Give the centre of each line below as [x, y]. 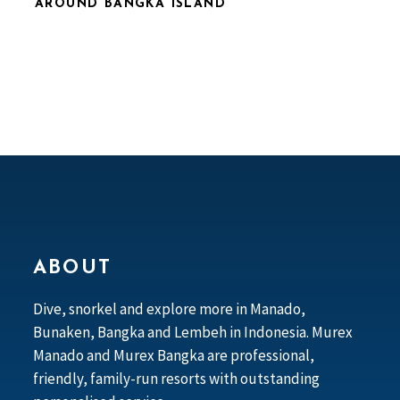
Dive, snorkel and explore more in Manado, [169, 308]
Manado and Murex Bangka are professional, [174, 355]
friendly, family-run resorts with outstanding [176, 378]
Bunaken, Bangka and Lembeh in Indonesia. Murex [193, 332]
